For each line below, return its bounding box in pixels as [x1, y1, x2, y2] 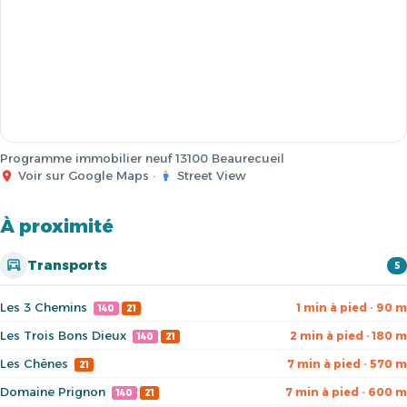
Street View [177, 168, 246, 184]
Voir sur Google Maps [18, 168, 149, 184]
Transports [27, 257, 107, 274]
